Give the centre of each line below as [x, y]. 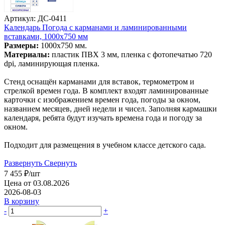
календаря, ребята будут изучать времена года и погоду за [103, 118]
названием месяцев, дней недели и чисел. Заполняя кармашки [110, 108]
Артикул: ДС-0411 [35, 18]
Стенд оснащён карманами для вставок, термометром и [99, 81]
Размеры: [22, 45]
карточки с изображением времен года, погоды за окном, [102, 99]
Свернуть [61, 163]
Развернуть [23, 163]
